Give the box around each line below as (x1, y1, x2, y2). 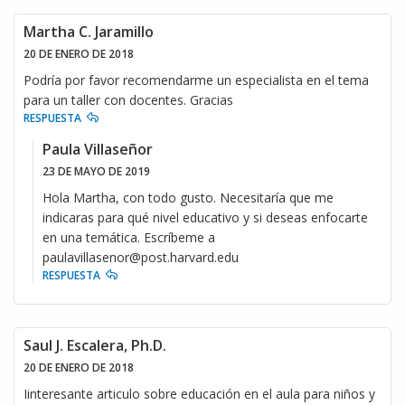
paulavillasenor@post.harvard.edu (42, 248, 246, 266)
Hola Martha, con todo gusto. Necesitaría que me (42, 188, 334, 206)
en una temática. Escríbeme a (42, 228, 215, 246)
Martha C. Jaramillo (24, 21, 154, 42)
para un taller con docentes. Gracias (24, 90, 233, 108)
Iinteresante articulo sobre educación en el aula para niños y (24, 384, 375, 402)
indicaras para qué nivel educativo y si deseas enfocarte (42, 208, 368, 226)
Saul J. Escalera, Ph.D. (24, 334, 166, 355)
